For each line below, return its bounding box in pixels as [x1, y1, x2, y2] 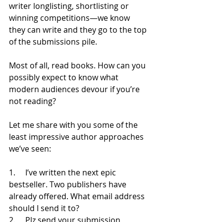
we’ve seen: [9, 143, 53, 154]
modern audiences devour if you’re [9, 83, 142, 95]
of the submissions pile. [9, 36, 99, 47]
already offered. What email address [9, 190, 147, 202]
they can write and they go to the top [9, 24, 149, 35]
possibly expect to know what [9, 71, 120, 83]
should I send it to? [9, 202, 79, 214]
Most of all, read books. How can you [9, 59, 148, 71]
